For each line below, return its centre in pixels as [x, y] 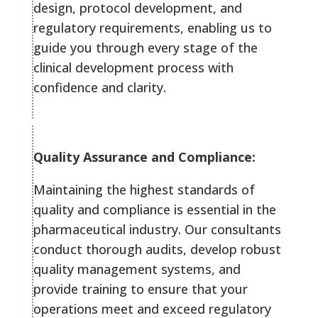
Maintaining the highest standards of [144, 190]
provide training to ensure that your [140, 289]
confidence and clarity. [99, 88]
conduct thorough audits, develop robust [157, 250]
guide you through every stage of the [145, 48]
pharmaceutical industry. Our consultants [157, 230]
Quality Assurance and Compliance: [144, 157]
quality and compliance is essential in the [154, 210]
